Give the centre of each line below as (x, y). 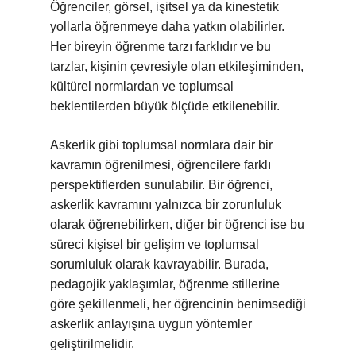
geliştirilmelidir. (92, 344)
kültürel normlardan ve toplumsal (142, 86)
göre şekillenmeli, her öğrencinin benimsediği (178, 304)
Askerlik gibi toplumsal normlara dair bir (161, 145)
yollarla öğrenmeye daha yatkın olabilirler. (167, 27)
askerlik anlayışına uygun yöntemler (151, 324)
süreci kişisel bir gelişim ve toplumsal (155, 244)
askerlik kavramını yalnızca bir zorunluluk (166, 205)
